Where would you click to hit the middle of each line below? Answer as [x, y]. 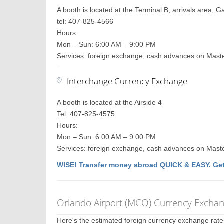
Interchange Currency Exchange [127, 81]
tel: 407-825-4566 [85, 21]
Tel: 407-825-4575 [86, 114]
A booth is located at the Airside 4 [110, 102]
